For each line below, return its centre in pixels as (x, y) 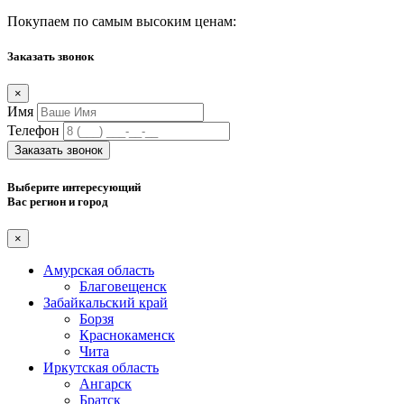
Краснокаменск (127, 335)
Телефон (33, 131)
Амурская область (99, 270)
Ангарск (106, 383)
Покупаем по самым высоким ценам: (122, 22)
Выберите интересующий (74, 187)
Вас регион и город (58, 201)
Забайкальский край (106, 302)
